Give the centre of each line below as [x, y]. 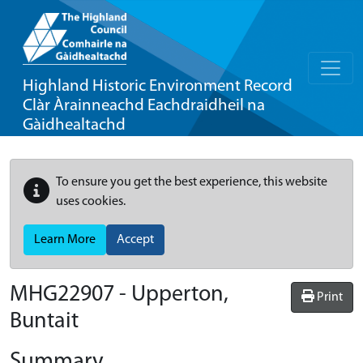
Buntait [44, 322]
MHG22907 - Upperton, [119, 295]
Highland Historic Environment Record [158, 86]
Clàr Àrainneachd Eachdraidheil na [144, 106]
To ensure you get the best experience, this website [192, 182]
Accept [135, 240]
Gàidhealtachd [74, 125]
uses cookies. [91, 202]
